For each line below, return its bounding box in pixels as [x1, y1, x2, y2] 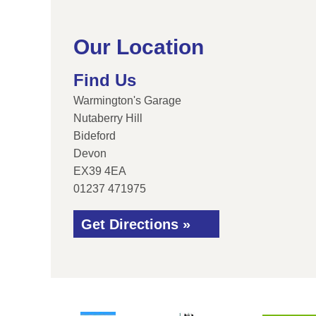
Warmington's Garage [73, 95, 181, 107]
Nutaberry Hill [73, 112, 142, 124]
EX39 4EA [73, 165, 126, 177]
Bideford [73, 130, 116, 142]
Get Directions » [81, 217, 190, 232]
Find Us [73, 71, 136, 90]
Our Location [73, 35, 204, 59]
